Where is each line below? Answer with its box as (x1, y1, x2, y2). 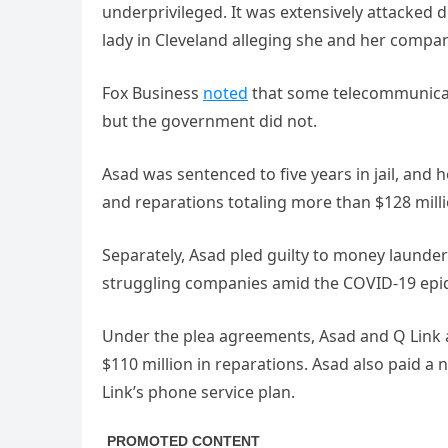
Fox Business (102, 82, 203, 105)
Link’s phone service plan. (102, 381, 295, 404)
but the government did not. (102, 110, 317, 133)
